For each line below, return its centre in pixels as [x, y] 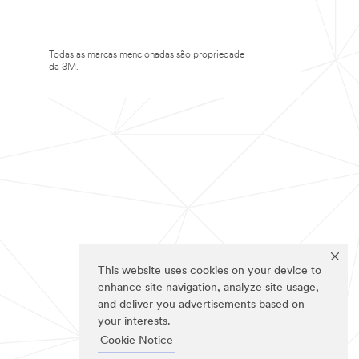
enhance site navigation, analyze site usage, [208, 288]
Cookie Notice [136, 341]
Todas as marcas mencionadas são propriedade [147, 55]
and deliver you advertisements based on [201, 305]
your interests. [134, 322]
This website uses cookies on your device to [210, 272]
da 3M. [64, 67]
